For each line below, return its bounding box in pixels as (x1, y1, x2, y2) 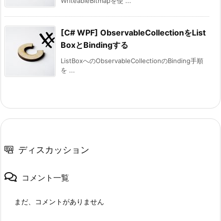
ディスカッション (18, 144, 89, 155)
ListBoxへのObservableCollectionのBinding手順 (61, 56, 203, 65)
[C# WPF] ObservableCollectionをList (61, 27, 206, 37)
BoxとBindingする (61, 39, 128, 50)
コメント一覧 (22, 172, 69, 183)
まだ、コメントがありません (14, 197, 104, 206)
